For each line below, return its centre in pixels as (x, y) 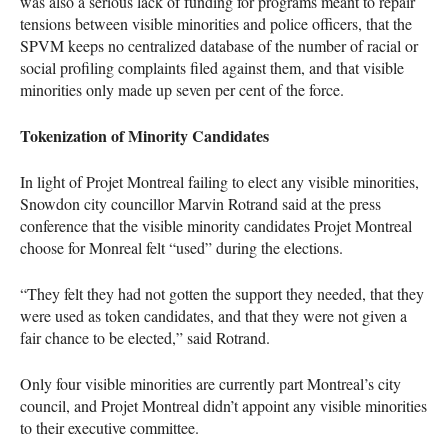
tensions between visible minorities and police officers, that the (216, 23)
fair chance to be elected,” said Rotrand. (145, 337)
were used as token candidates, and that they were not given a (213, 315)
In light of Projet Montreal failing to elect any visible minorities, (219, 181)
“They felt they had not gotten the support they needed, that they (222, 293)
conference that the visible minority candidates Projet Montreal (216, 225)
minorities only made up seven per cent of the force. (182, 89)
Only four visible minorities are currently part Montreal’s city (210, 383)
